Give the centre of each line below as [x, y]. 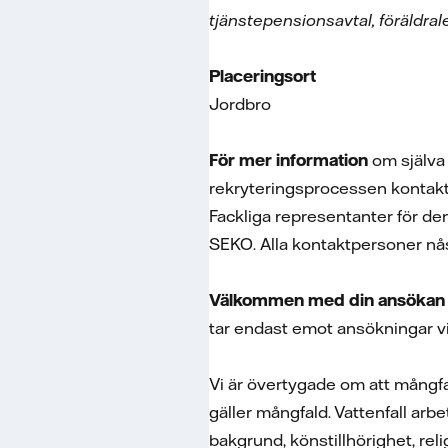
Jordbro [242, 104]
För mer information [290, 160]
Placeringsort [266, 76]
